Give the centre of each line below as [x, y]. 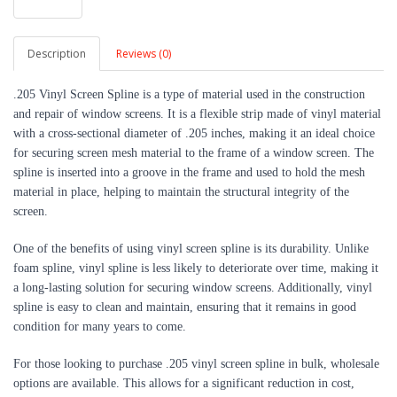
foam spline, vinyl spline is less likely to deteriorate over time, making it [196, 268]
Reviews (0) [144, 54]
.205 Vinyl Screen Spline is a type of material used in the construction [189, 94]
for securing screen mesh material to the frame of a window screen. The [194, 153]
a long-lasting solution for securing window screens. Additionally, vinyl [193, 288]
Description [57, 54]
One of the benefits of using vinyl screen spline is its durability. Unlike [191, 249]
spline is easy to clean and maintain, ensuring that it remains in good [185, 307]
